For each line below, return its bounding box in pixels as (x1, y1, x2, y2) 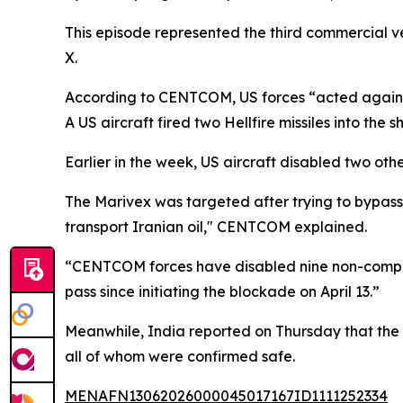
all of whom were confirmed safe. (65, 347, 295, 365)
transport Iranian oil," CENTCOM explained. (65, 218, 367, 236)
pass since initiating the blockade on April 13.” (65, 282, 380, 300)
